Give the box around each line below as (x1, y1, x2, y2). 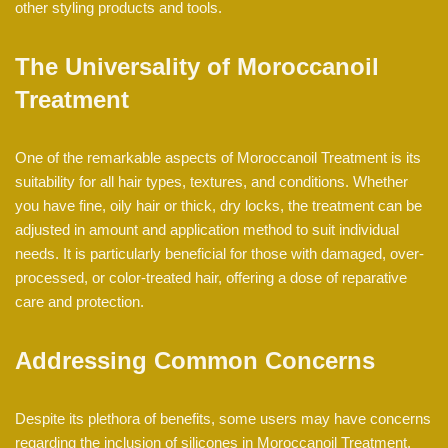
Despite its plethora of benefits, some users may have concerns (15, 410, 431, 428)
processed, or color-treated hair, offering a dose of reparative (15, 269, 407, 287)
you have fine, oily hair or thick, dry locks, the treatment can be (15, 197, 422, 215)
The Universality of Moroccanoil (15, 53, 379, 81)
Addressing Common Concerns (15, 347, 375, 375)
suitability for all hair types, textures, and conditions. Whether (15, 173, 408, 191)
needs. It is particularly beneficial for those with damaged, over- (15, 245, 424, 263)
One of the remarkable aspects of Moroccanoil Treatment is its (15, 149, 421, 167)
